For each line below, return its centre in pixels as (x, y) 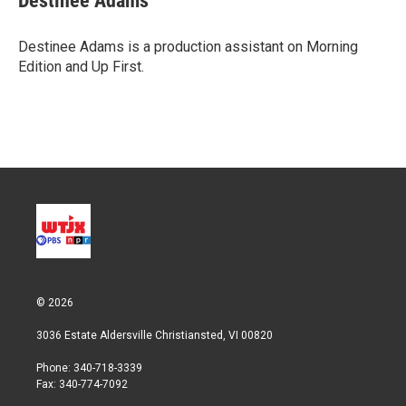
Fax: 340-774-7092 (82, 384)
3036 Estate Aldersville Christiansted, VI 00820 (155, 335)
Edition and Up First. (81, 67)
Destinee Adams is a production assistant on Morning (188, 47)
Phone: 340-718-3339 (89, 368)
